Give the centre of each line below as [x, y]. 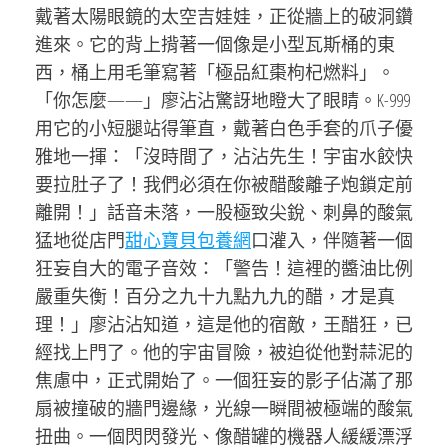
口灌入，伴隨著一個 [332, 240]
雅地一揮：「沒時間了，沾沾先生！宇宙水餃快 [224, 156]
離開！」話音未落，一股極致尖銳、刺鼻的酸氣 [224, 212]
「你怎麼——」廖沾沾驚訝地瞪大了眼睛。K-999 [222, 100]
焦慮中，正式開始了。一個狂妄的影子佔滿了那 [224, 380]
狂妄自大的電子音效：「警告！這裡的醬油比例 [224, 268]
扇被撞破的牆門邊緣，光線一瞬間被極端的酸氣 [224, 408]
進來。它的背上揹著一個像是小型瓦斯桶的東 [215, 44]
